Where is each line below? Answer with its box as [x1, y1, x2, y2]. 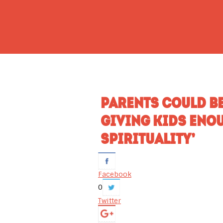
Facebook [98, 170, 131, 179]
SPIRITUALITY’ [101, 128, 195, 148]
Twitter [98, 196, 121, 205]
